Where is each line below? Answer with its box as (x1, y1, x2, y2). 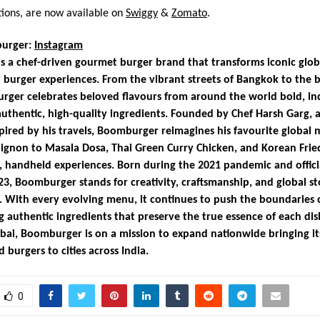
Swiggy (126, 7, 158, 19)
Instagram (34, 39, 83, 51)
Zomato (171, 7, 207, 19)
